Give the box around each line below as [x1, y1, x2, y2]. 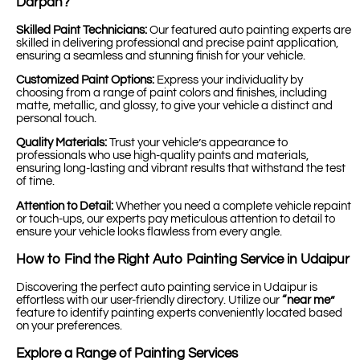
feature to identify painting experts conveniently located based [16, 306, 342, 319]
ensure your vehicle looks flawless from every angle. [16, 225, 282, 238]
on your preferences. [16, 319, 122, 332]
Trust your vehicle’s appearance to [107, 137, 288, 149]
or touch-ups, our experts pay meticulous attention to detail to [16, 212, 335, 225]
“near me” [282, 293, 334, 306]
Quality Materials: [16, 137, 107, 149]
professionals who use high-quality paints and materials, [16, 149, 309, 162]
